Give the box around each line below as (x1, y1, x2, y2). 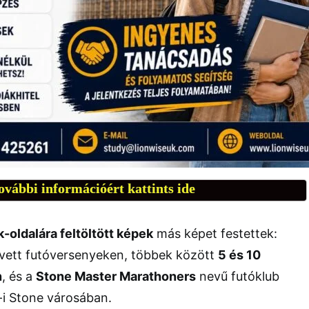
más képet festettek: (153, 226, 277, 241)
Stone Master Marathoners (36, 268, 196, 283)
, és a (2, 268, 36, 283)
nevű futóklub (196, 268, 279, 283)
